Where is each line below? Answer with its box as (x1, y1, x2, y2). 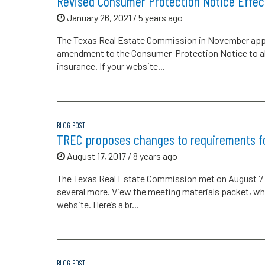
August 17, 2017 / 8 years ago (65, 150, 177, 161)
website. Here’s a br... (57, 198, 139, 210)
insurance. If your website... (57, 60, 165, 72)
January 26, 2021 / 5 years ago (65, 12, 183, 24)
